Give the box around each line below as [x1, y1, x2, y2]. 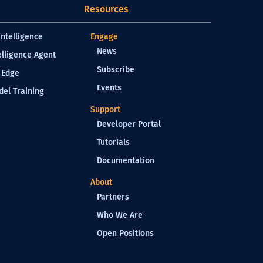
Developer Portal [97, 119, 161, 129]
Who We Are [97, 210, 143, 220]
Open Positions [97, 228, 154, 238]
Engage [90, 32, 118, 42]
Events [97, 83, 122, 93]
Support [90, 104, 120, 114]
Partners [97, 192, 129, 202]
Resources [84, 4, 129, 15]
